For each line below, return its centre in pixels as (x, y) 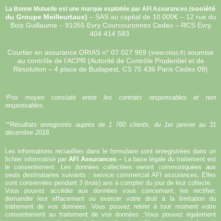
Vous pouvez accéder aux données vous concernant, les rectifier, (110, 191)
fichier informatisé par (37, 159)
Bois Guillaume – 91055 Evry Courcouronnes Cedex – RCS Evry (110, 25)
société (203, 8)
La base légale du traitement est (170, 159)
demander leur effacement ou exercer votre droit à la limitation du (110, 199)
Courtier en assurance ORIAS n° (58, 52)
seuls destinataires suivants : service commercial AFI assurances (101, 175)
